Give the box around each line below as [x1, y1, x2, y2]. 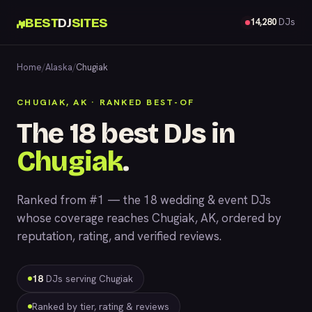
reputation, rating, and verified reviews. [17, 228, 221, 244]
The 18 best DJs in [17, 117, 235, 150]
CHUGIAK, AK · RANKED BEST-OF [17, 96, 194, 108]
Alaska [45, 61, 72, 73]
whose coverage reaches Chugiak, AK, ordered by [17, 210, 281, 226]
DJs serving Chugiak [43, 272, 133, 285]
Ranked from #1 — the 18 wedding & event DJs [17, 192, 271, 208]
